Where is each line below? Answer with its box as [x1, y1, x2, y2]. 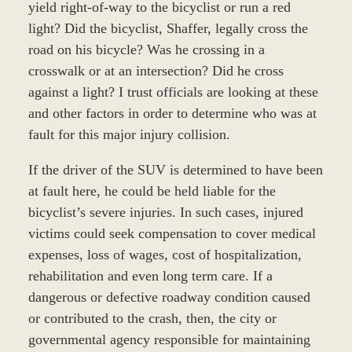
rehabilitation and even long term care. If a [27, 268, 273, 284]
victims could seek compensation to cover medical [27, 225, 316, 242]
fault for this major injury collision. [27, 126, 230, 143]
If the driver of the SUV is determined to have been [27, 162, 323, 178]
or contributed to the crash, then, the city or [27, 310, 277, 327]
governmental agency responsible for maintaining [27, 332, 310, 348]
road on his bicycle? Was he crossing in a [27, 42, 265, 58]
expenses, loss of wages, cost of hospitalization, [27, 247, 302, 263]
